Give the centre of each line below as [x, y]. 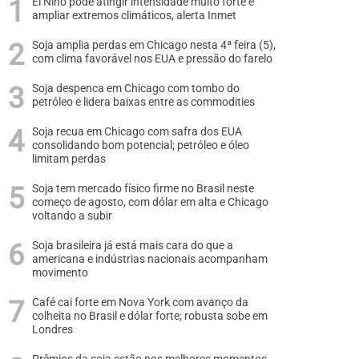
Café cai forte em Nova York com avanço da [140, 303]
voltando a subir [72, 216]
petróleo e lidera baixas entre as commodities [143, 102]
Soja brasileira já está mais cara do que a [133, 246]
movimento [60, 273]
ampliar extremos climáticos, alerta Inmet [134, 16]
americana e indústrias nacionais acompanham [150, 259]
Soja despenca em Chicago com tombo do [136, 89]
